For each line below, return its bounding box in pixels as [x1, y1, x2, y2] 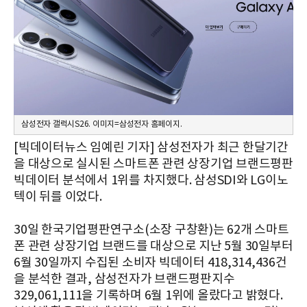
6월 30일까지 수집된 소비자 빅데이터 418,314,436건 [14, 255, 287, 270]
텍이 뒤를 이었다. [14, 189, 102, 204]
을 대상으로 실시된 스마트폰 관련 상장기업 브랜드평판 [14, 156, 293, 171]
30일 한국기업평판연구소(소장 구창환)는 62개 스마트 [14, 222, 289, 237]
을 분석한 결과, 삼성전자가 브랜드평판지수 [14, 271, 235, 286]
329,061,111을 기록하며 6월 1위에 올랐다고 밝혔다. [14, 288, 283, 303]
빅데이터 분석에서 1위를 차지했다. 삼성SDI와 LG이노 [14, 173, 288, 188]
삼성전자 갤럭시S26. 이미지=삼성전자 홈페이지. [21, 119, 182, 129]
